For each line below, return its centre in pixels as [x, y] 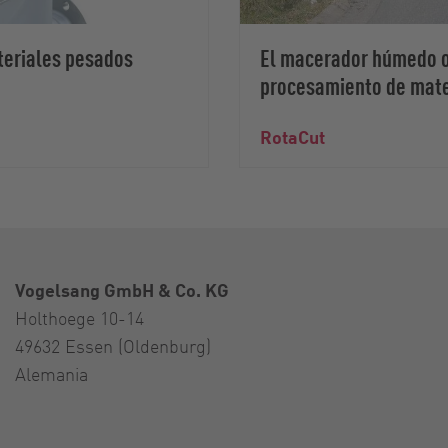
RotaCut [292, 137]
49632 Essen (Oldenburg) [113, 346]
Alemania [51, 374]
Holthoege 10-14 [79, 318]
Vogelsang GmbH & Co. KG [122, 290]
